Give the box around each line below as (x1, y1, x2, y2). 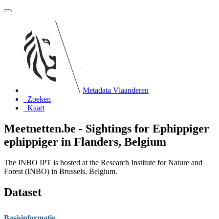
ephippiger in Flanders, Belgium (4, 135, 166, 148)
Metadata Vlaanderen (83, 86, 149, 94)
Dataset (4, 185, 42, 198)
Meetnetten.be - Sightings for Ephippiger (4, 122, 209, 135)
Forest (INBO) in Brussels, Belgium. (4, 167, 117, 175)
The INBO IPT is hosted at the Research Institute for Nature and (4, 158, 202, 167)
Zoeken (27, 95, 51, 103)
